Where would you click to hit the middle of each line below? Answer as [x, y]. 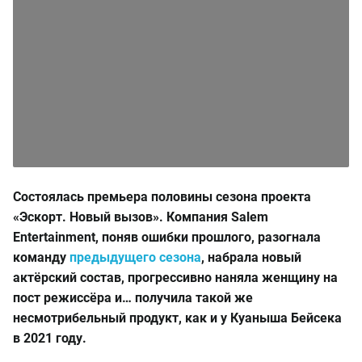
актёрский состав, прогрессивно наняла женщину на [175, 278]
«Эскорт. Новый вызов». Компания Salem [141, 217]
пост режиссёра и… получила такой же [133, 298]
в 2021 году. [50, 338]
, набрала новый [251, 257]
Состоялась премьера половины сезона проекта [162, 197]
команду [41, 257]
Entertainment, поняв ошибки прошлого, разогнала [167, 237]
